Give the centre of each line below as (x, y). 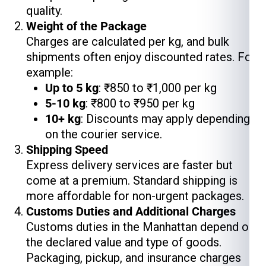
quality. (44, 11)
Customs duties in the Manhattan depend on (140, 227)
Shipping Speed (67, 150)
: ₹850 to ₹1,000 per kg (158, 88)
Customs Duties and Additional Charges (131, 211)
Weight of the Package (86, 26)
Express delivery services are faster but (129, 165)
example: (50, 72)
